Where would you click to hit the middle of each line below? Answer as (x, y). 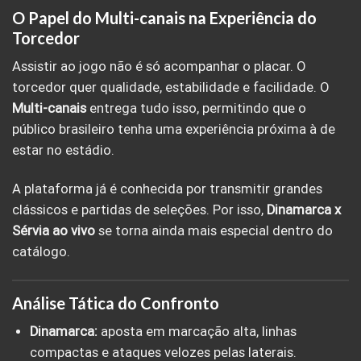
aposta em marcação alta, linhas (197, 332)
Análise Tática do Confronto (116, 303)
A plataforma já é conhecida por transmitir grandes (167, 189)
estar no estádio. (63, 151)
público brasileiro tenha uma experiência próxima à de (174, 130)
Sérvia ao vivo (54, 230)
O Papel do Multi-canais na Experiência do (164, 18)
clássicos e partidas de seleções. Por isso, (139, 210)
